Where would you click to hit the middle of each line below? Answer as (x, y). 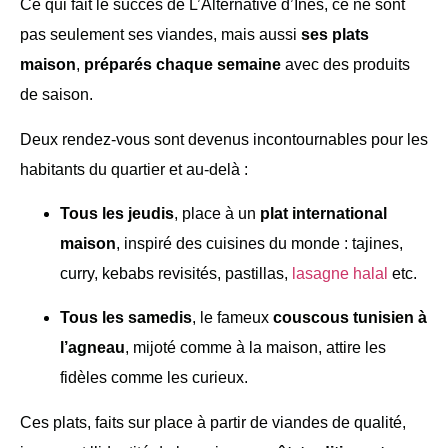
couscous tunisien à (350, 318)
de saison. (56, 95)
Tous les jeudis (117, 213)
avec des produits (345, 65)
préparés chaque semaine (182, 65)
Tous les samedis (126, 318)
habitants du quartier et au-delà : (134, 169)
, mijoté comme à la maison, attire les (255, 348)
